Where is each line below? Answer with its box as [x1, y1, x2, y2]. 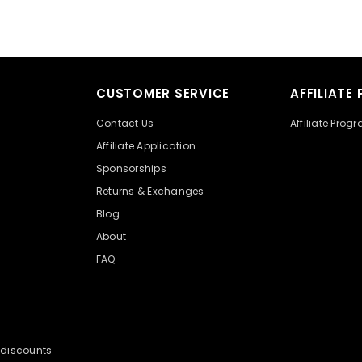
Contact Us [96, 116, 154, 130]
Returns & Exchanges [96, 183, 204, 198]
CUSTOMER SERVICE [96, 84, 229, 102]
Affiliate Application [96, 138, 196, 153]
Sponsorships [96, 161, 166, 175]
